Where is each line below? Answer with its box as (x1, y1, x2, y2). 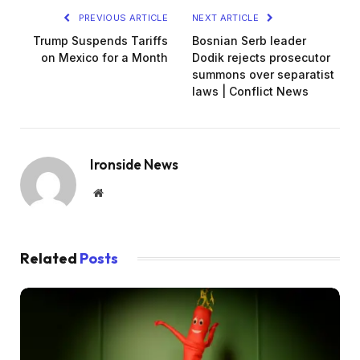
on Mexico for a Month (41, 50, 168, 64)
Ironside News (90, 155, 178, 173)
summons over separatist (192, 67, 334, 81)
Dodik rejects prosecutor (192, 50, 330, 64)
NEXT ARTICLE (192, 11, 262, 23)
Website (102, 186, 138, 198)
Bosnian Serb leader (192, 33, 306, 47)
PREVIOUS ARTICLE (76, 11, 168, 23)
